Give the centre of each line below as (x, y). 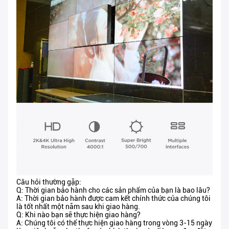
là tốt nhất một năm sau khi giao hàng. (78, 207)
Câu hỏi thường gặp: (49, 182)
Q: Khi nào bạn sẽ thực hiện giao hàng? (78, 215)
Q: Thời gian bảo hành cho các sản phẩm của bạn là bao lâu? (113, 190)
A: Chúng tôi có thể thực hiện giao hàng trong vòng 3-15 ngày (114, 223)
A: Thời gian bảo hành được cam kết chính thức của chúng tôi (113, 199)
